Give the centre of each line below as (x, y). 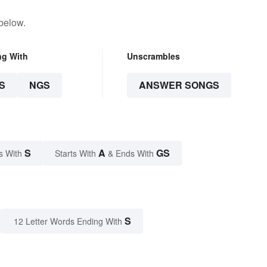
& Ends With (131, 153)
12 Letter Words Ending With (68, 221)
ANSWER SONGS (179, 85)
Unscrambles (153, 56)
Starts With (77, 153)
